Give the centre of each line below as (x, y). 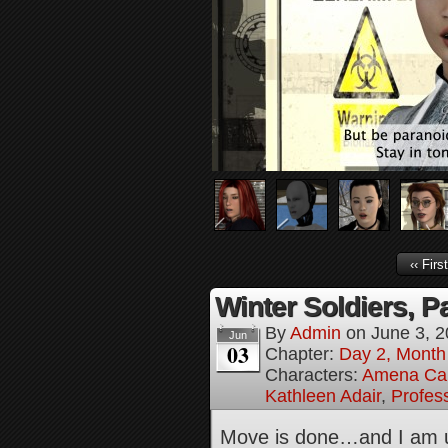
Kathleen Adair (323, 396)
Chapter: (302, 354)
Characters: (313, 375)
